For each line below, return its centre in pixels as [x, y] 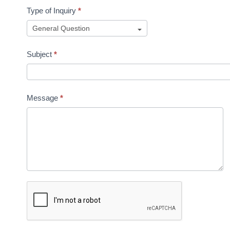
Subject [40, 54]
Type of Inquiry [52, 11]
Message [43, 98]
